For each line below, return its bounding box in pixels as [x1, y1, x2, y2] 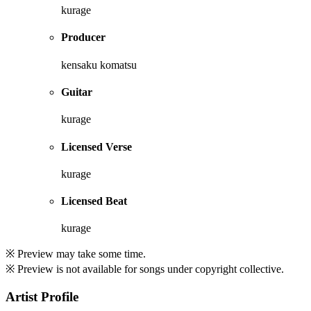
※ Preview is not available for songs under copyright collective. [6, 263, 284, 276]
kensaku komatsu [61, 58, 137, 71]
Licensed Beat [61, 195, 127, 208]
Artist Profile [6, 289, 78, 305]
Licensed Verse [61, 140, 132, 153]
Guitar [61, 86, 92, 99]
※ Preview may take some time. [6, 248, 146, 260]
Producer [61, 31, 106, 44]
